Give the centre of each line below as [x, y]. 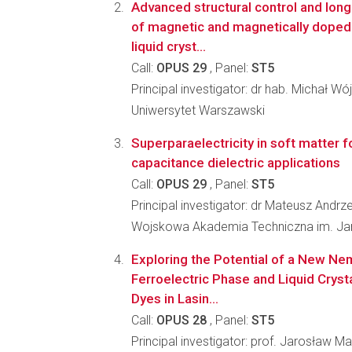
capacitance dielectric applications [236, 163]
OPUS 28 [181, 320]
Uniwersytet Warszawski [198, 110]
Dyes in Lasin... [175, 299]
